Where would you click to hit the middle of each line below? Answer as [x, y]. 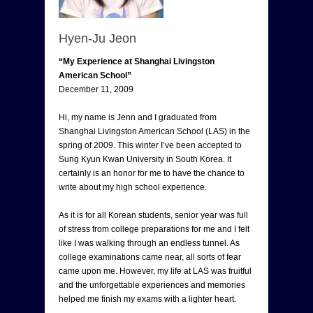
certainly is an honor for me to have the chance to [152, 173]
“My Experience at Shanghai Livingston [137, 61]
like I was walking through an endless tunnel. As [149, 243]
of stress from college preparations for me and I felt [154, 229]
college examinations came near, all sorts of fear [150, 257]
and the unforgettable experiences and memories [152, 285]
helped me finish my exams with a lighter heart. [147, 299]
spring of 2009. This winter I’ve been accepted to [150, 145]
